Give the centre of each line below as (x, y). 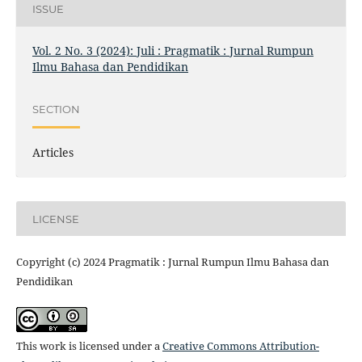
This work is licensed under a (89, 346)
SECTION (56, 109)
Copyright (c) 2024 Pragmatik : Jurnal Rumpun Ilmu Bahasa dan (172, 262)
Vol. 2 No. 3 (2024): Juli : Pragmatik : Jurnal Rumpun (173, 51)
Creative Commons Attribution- (240, 346)
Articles (53, 153)
